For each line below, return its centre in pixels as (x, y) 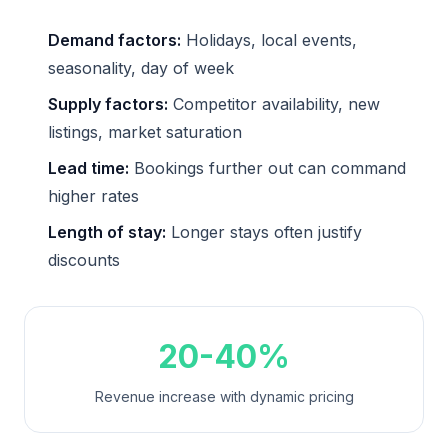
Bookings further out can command (267, 168)
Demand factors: (114, 40)
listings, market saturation (145, 132)
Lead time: (88, 168)
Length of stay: (107, 232)
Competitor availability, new (274, 104)
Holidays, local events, (269, 40)
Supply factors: (108, 104)
